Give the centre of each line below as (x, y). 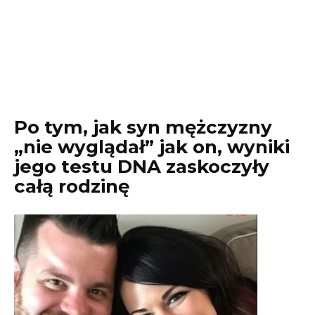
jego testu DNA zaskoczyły (142, 167)
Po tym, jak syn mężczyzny (143, 127)
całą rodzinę (72, 186)
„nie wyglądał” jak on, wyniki (152, 147)
